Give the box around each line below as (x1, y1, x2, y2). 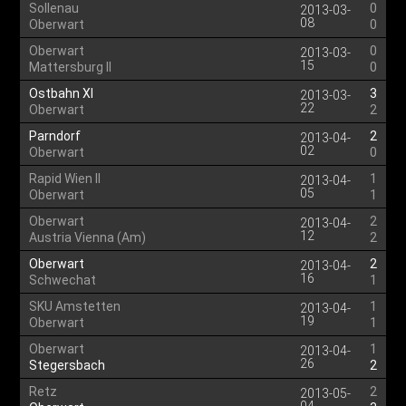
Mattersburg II (29, 60, 112, 74)
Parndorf (29, 129, 82, 143)
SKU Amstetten (29, 299, 121, 314)
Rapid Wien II (29, 171, 101, 186)
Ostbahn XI (29, 86, 94, 101)
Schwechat (29, 273, 97, 287)
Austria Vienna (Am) (29, 230, 147, 245)
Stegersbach (29, 358, 106, 372)
